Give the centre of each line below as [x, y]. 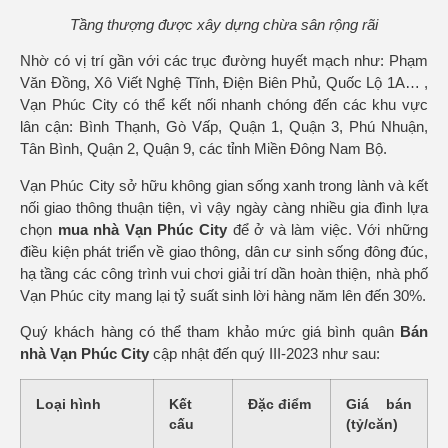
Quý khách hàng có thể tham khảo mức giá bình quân [210, 332]
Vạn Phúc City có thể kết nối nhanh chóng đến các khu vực [224, 105]
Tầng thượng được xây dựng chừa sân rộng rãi [224, 24]
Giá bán [379, 405]
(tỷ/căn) [372, 425]
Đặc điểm [279, 405]
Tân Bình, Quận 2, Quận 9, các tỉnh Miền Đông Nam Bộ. [203, 149]
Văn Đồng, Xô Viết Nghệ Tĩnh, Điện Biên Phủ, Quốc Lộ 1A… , [224, 83]
